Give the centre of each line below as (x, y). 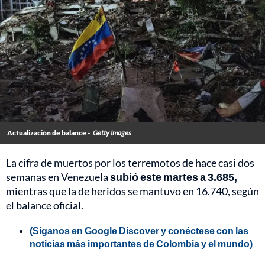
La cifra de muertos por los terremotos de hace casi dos (130, 163)
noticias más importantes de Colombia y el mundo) (141, 244)
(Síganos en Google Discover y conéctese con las (139, 231)
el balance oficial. (45, 206)
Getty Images (112, 133)
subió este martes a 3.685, (174, 177)
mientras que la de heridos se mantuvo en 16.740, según (132, 191)
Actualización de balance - (49, 133)
